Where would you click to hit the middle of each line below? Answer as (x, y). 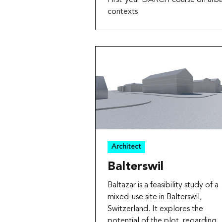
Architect (126, 147)
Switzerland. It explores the (155, 209)
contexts (123, 12)
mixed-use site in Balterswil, (155, 197)
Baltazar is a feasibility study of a (163, 185)
